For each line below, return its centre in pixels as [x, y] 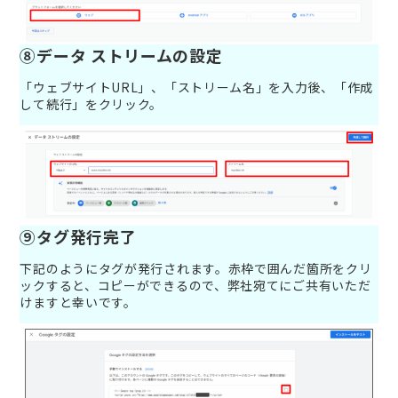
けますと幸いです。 [78, 302]
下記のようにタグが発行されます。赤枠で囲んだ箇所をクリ [196, 268]
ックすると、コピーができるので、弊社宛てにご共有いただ [195, 285]
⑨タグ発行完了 [78, 236]
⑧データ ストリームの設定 [121, 55]
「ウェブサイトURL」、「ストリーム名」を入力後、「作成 [197, 87]
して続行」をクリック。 [92, 103]
